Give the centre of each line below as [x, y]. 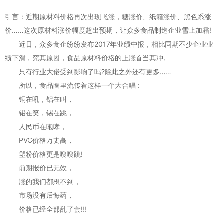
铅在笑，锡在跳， [39, 112]
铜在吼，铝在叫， [39, 99]
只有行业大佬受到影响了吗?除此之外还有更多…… [88, 71]
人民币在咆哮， [36, 126]
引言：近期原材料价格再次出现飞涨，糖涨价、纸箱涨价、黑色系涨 [108, 16]
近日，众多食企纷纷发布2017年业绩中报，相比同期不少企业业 [109, 44]
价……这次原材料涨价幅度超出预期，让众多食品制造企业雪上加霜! [108, 30]
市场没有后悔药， [39, 195]
